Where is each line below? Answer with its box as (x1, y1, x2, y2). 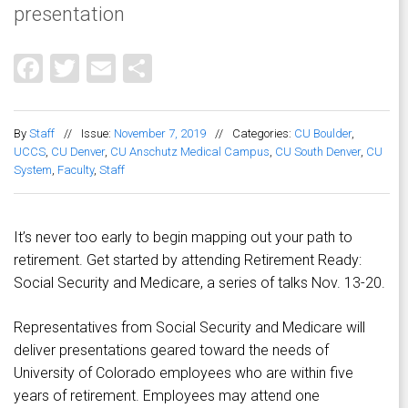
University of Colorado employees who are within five (14, 364, 353, 382)
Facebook (43, 48, 165, 84)
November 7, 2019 (114, 127, 206, 141)
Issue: (81, 127, 114, 141)
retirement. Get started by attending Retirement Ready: (14, 251, 362, 270)
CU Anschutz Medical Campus (110, 145, 270, 159)
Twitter (79, 48, 168, 84)
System (14, 163, 52, 178)
